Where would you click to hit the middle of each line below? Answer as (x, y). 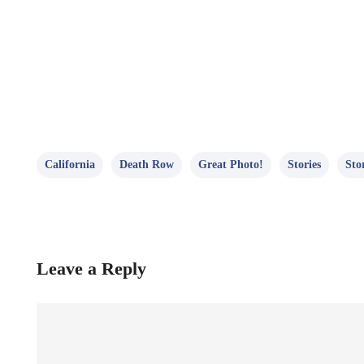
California (70, 164)
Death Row (147, 164)
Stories (304, 164)
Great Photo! (231, 164)
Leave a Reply (91, 268)
